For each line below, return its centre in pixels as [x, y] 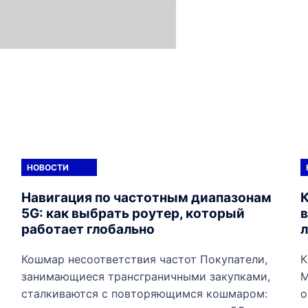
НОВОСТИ [47, 168]
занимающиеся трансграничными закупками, [145, 277]
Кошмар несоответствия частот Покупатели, [144, 260]
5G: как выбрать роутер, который [133, 214]
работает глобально [88, 230]
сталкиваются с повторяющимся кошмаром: [144, 294]
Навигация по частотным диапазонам [146, 198]
